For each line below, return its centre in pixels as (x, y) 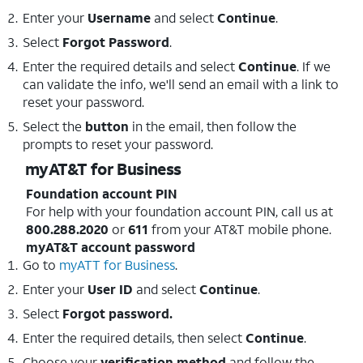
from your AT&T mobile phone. (240, 229)
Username (119, 17)
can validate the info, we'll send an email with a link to (181, 84)
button (107, 126)
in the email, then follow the (213, 126)
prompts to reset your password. (118, 144)
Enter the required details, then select (134, 337)
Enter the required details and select (130, 66)
